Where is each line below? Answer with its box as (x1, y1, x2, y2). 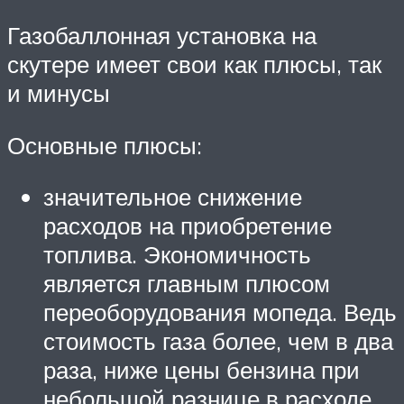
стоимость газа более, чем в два (43, 326, 393, 356)
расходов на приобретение (43, 211, 332, 241)
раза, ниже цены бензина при (43, 355, 360, 385)
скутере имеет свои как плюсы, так (7, 49, 381, 78)
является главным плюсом (43, 269, 330, 298)
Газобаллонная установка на (7, 20, 317, 50)
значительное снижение (43, 182, 302, 212)
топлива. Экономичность (43, 240, 311, 270)
